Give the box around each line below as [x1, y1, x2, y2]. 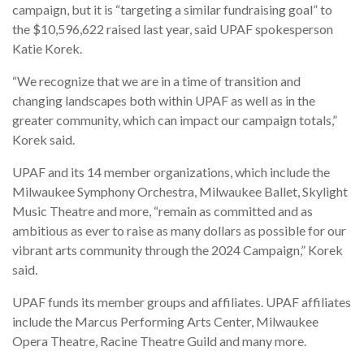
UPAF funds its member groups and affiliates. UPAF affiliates [12, 294, 351, 310]
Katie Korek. [12, 41, 82, 57]
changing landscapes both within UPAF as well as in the [12, 93, 315, 109]
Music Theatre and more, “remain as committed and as [12, 203, 313, 219]
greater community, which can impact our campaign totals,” [12, 112, 337, 128]
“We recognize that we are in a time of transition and [12, 73, 301, 89]
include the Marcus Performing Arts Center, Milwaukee [12, 314, 318, 330]
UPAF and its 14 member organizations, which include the [12, 164, 330, 180]
